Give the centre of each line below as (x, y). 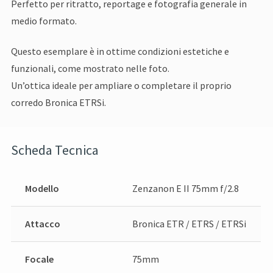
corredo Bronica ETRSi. (59, 103)
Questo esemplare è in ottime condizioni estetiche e (120, 51)
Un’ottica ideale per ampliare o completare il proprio (122, 86)
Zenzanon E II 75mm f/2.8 (185, 188)
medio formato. (44, 20)
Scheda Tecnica (55, 150)
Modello (42, 188)
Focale (39, 259)
